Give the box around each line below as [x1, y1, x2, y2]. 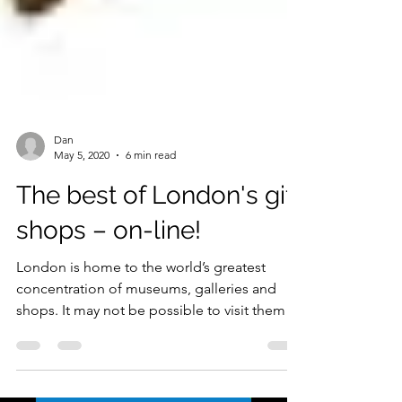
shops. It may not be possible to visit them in [16, 351, 301, 368]
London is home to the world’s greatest [16, 308, 266, 325]
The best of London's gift [16, 230, 301, 259]
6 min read [126, 197, 176, 211]
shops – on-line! [16, 265, 201, 294]
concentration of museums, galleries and [16, 329, 276, 346]
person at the [16, 372, 100, 389]
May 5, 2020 [54, 197, 109, 211]
